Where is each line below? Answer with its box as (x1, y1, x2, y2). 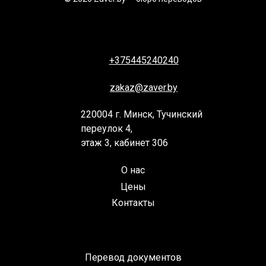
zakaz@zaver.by (110, 82, 178, 94)
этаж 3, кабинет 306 (81, 137, 168, 149)
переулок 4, (81, 123, 135, 135)
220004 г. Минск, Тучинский (81, 109, 202, 121)
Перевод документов (84, 251, 182, 263)
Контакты (111, 197, 155, 208)
